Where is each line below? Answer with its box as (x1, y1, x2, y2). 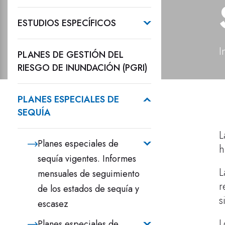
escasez (38, 197, 68, 210)
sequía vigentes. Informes (38, 152, 136, 165)
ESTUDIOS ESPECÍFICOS (18, 17, 116, 30)
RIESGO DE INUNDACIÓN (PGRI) (18, 61, 147, 74)
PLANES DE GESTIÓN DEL (18, 48, 124, 61)
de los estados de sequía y (38, 182, 139, 195)
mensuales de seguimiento (38, 167, 140, 180)
